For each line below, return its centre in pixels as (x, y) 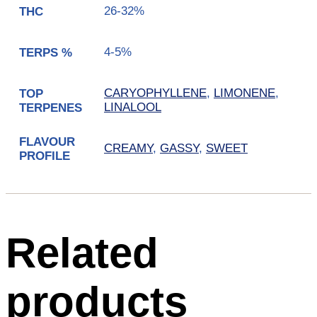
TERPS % (46, 52)
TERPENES (51, 108)
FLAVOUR (47, 142)
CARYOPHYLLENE (155, 93)
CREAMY (128, 149)
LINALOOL (133, 108)
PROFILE (45, 156)
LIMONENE (244, 93)
